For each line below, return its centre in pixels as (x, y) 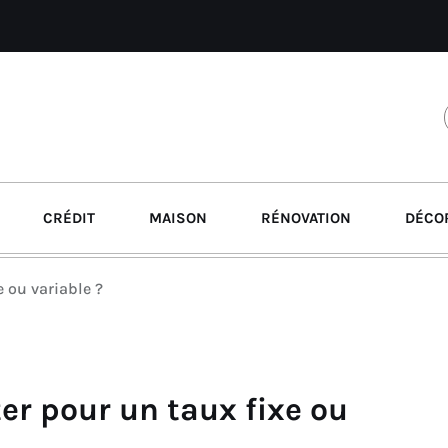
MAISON (178, 218)
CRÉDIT (69, 218)
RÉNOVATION (306, 218)
